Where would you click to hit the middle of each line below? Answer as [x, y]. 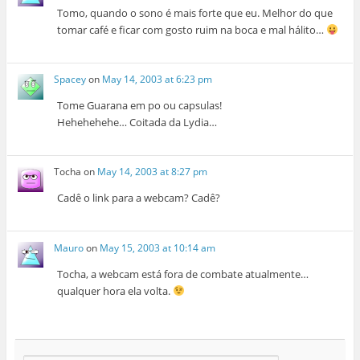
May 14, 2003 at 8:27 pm [153, 172]
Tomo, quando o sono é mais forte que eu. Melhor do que [195, 12]
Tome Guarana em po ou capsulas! [140, 106]
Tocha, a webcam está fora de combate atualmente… [183, 274]
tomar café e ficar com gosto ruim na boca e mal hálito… [192, 29]
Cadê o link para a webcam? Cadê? [139, 198]
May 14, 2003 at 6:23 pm [157, 80]
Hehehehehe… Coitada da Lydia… [137, 123]
